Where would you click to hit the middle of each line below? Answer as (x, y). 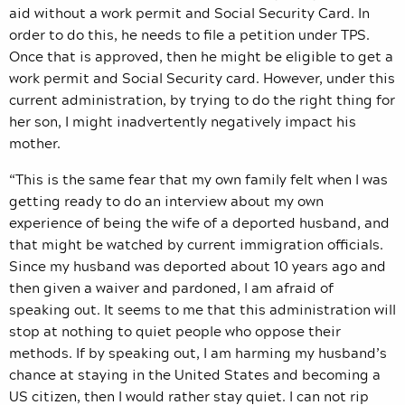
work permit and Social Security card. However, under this (202, 78)
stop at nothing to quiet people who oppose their (175, 331)
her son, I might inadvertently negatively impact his (183, 122)
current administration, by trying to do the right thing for (202, 100)
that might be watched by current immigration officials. (196, 245)
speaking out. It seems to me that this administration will (202, 310)
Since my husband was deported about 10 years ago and (198, 266)
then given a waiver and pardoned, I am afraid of (171, 288)
